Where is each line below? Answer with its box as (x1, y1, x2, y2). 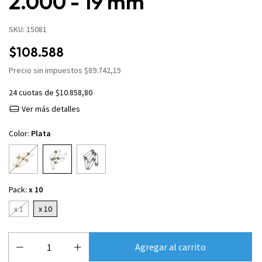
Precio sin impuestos (9, 65, 84, 75)
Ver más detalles (19, 104, 80, 114)
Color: (9, 128, 31, 139)
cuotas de (19, 87, 56, 98)
